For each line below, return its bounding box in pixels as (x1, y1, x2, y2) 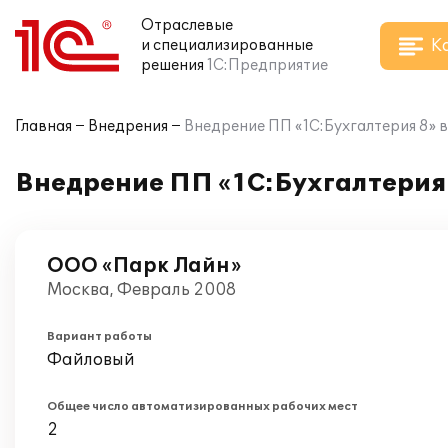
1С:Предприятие (207, 57, 328, 74)
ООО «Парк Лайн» (47, 254, 241, 278)
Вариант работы (47, 330, 152, 343)
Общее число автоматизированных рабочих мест (47, 400, 358, 413)
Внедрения (88, 118, 168, 135)
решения (141, 57, 204, 74)
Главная (15, 118, 72, 135)
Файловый (47, 350, 135, 370)
